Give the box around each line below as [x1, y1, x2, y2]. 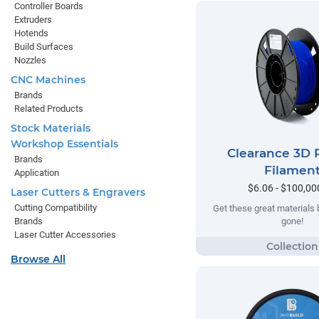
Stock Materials [11, 122, 90, 135]
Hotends [14, 28, 48, 38]
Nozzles [14, 55, 46, 66]
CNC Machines [11, 73, 85, 86]
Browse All [11, 253, 66, 266]
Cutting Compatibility [14, 202, 97, 213]
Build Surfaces [14, 41, 73, 52]
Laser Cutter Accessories [14, 229, 116, 240]
